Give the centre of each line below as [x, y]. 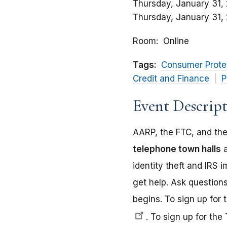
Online [176, 41]
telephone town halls [177, 149]
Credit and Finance [171, 79]
